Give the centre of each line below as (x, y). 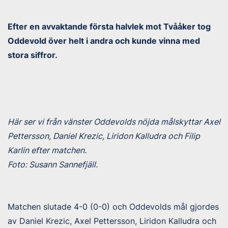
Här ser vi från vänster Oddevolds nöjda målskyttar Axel (114, 122)
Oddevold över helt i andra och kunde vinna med (104, 41)
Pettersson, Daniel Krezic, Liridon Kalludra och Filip (104, 136)
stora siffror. (33, 55)
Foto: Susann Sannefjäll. (53, 164)
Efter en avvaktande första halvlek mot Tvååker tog (109, 26)
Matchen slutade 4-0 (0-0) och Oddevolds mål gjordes (113, 207)
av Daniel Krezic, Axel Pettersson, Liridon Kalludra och (112, 221)
